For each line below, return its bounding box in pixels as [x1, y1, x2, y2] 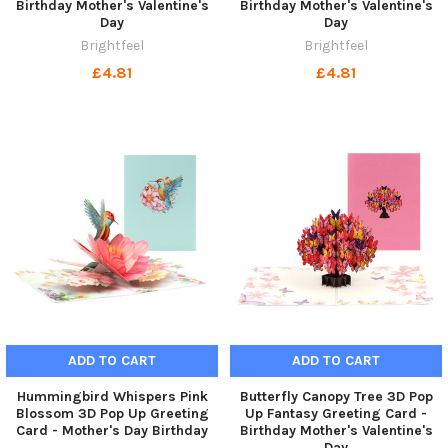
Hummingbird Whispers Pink [16, 387, 208, 405]
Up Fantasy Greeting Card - [245, 404, 427, 422]
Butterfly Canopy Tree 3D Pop [239, 387, 433, 405]
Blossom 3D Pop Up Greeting [15, 404, 209, 422]
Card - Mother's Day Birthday [16, 421, 208, 439]
